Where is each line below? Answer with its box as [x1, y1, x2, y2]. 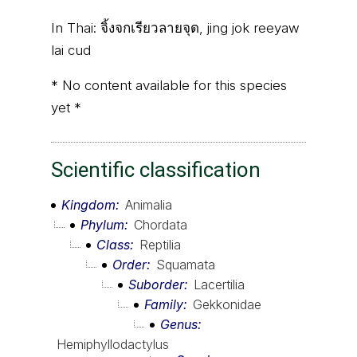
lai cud [51, 42, 91, 58]
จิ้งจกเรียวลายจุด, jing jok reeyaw [100, 20, 300, 36]
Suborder [128, 276, 184, 292]
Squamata [156, 256, 215, 273]
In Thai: [51, 20, 100, 36]
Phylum [80, 216, 124, 233]
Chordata [134, 216, 187, 233]
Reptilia [139, 236, 181, 253]
